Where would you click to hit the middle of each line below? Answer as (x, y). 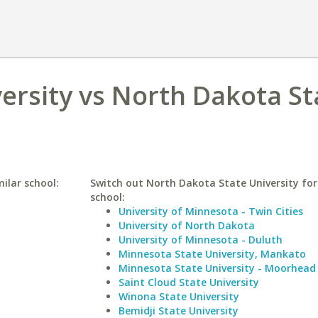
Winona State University (179, 296)
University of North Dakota (186, 225)
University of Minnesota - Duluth (200, 240)
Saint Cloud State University (188, 282)
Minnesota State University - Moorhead (217, 268)
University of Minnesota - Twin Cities (210, 211)
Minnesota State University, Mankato (212, 254)
